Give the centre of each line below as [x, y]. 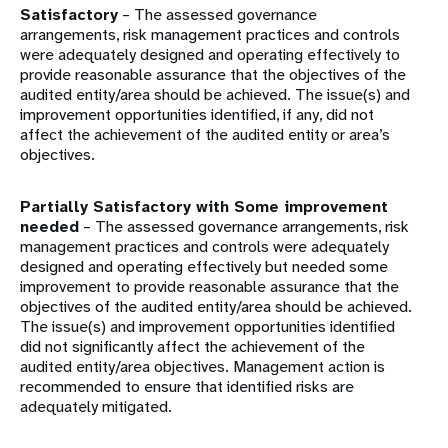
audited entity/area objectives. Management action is [202, 367]
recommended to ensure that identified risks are [187, 387]
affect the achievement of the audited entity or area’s [205, 135]
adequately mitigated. [96, 407]
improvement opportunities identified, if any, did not [197, 115]
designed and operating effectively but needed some [204, 267]
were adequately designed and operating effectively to [210, 55]
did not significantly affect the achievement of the [192, 347]
